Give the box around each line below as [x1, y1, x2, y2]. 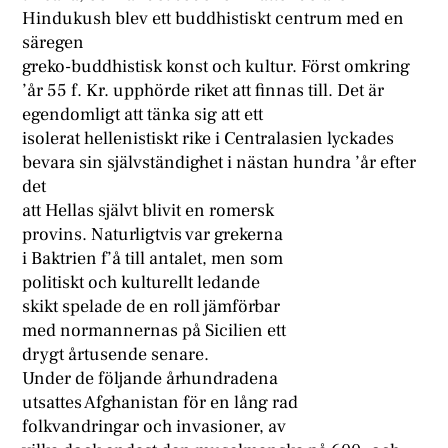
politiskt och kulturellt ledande [22, 271, 261, 295]
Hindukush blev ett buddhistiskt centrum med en [22, 7, 405, 31]
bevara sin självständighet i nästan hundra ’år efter [22, 151, 417, 175]
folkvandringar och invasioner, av [22, 415, 287, 439]
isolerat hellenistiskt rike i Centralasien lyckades [22, 127, 395, 151]
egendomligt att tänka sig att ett [22, 103, 264, 127]
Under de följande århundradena [22, 367, 279, 391]
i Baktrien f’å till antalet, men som [22, 247, 284, 271]
